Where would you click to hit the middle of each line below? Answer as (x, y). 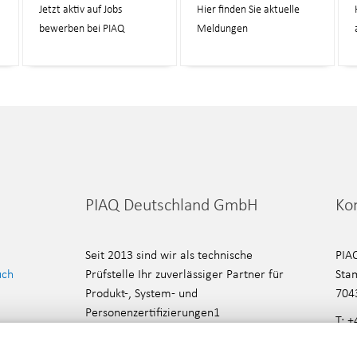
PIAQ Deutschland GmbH (171, 205)
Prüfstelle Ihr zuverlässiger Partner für (184, 273)
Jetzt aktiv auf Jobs (80, 10)
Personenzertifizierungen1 (152, 312)
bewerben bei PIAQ (81, 29)
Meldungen (222, 29)
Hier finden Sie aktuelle (248, 10)
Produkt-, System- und (141, 292)
